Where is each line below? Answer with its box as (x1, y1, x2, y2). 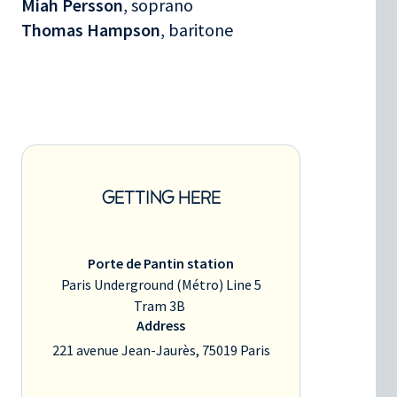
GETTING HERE (101, 190, 221, 208)
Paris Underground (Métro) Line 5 (60, 275, 261, 293)
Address (136, 315, 185, 334)
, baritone (160, 18, 233, 41)
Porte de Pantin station (88, 253, 234, 272)
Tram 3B (134, 296, 188, 315)
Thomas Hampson (21, 18, 160, 41)
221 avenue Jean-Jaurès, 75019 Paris (51, 340, 270, 359)
